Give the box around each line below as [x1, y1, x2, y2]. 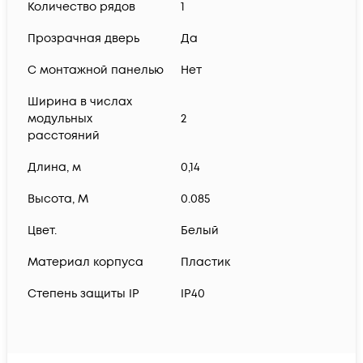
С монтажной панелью [28, 62, 164, 79]
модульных [28, 111, 92, 127]
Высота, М [28, 191, 88, 207]
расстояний [28, 128, 100, 144]
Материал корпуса [28, 254, 143, 271]
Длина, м [28, 160, 81, 176]
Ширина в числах [28, 94, 132, 110]
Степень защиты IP [28, 286, 139, 302]
